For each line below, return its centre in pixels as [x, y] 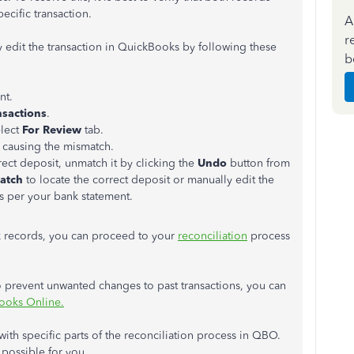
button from [260, 163]
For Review [52, 130]
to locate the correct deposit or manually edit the [150, 180]
